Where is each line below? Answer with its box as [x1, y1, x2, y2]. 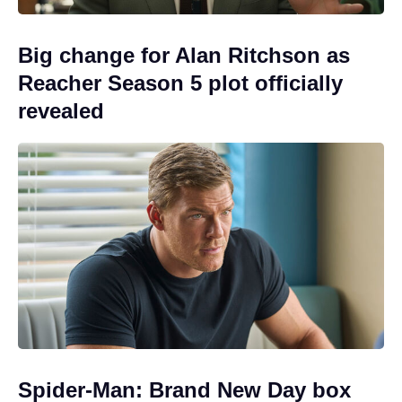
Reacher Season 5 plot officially [18, 71, 343, 95]
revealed [18, 99, 104, 123]
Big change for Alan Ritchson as [18, 43, 350, 67]
